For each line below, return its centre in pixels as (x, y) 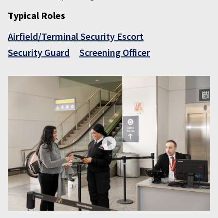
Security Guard (39, 52)
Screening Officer (115, 52)
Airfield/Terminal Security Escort (76, 36)
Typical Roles (36, 15)
